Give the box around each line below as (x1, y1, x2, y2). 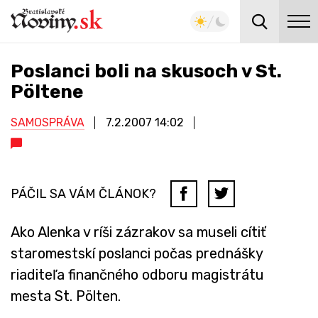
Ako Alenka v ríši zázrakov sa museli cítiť (11, 223, 266, 241)
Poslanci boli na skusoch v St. (11, 60, 282, 82)
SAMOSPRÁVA (11, 116, 84, 129)
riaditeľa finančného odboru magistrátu (11, 265, 264, 283)
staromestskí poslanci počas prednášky (11, 244, 263, 262)
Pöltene (11, 81, 83, 103)
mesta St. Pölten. (11, 287, 121, 305)
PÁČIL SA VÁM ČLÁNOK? (11, 185, 156, 202)
